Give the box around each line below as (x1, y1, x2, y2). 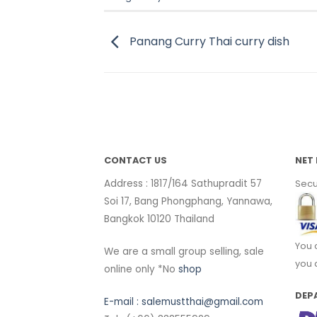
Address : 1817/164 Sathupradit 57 (104, 177, 262, 191)
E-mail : (104, 294, 142, 309)
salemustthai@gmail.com (142, 294, 263, 309)
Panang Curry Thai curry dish (127, 33, 289, 50)
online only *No (104, 263, 178, 277)
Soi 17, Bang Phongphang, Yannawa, (104, 195, 272, 209)
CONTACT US (104, 154, 167, 167)
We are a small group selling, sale (104, 245, 264, 259)
